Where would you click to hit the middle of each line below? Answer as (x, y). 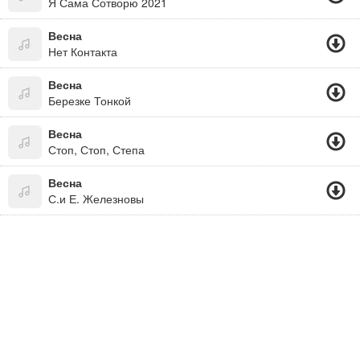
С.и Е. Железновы (96, 198)
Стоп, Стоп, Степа (96, 149)
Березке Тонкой (90, 100)
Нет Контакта (83, 51)
